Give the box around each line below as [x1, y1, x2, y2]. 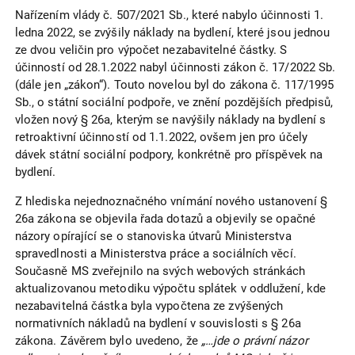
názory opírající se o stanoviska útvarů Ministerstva [14, 229, 292, 244]
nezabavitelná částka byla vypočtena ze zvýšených [14, 299, 284, 314]
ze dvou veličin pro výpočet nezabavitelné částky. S [14, 43, 288, 58]
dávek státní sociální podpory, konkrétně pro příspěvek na [14, 147, 323, 162]
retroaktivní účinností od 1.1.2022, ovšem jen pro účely [14, 130, 307, 145]
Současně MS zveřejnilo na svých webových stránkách [14, 264, 306, 279]
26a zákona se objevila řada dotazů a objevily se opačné [14, 212, 315, 227]
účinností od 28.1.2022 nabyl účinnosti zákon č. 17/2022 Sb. [14, 60, 336, 75]
